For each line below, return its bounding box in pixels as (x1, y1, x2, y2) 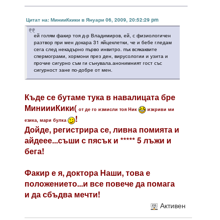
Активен (158, 202, 186, 210)
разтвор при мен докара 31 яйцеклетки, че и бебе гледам (34, 38, 172, 46)
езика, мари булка (25, 116, 68, 123)
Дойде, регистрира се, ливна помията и (25, 123, 179, 135)
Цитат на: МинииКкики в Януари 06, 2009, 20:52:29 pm (26, 16, 159, 23)
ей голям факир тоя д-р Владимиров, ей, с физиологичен (34, 31, 171, 39)
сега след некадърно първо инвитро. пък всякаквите (34, 45, 157, 53)
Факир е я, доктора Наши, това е (25, 166, 150, 178)
